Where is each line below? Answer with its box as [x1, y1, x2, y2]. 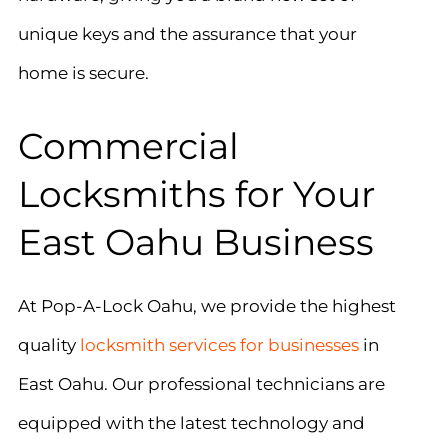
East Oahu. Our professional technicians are [17, 373, 385, 395]
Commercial [17, 124, 239, 169]
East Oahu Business [17, 220, 374, 265]
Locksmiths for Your [17, 172, 375, 217]
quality [17, 334, 80, 356]
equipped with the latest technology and [17, 412, 365, 434]
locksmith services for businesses [79, 334, 359, 356]
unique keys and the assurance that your [17, 23, 357, 45]
